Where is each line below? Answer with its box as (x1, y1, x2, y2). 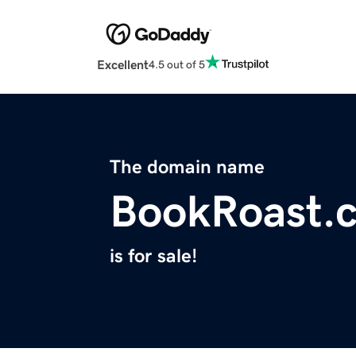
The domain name (110, 157, 265, 177)
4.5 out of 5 (149, 58, 205, 70)
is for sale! (110, 246, 197, 266)
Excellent (97, 58, 149, 72)
